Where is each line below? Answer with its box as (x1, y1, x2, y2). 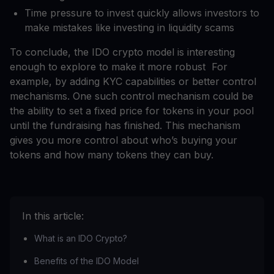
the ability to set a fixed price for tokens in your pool (10, 105, 254, 117)
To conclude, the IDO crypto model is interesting (10, 46, 235, 59)
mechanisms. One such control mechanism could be (10, 90, 253, 103)
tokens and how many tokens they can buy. (10, 149, 213, 161)
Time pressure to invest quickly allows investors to (24, 7, 259, 20)
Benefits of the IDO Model (34, 256, 139, 267)
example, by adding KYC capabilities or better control (10, 75, 256, 88)
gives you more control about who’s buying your (10, 134, 237, 147)
